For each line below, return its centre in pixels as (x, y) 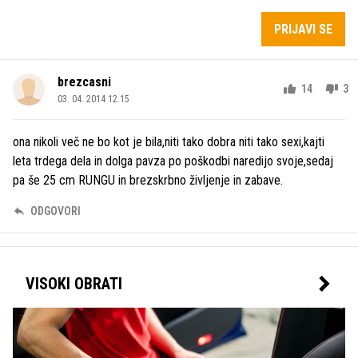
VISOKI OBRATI (74, 283)
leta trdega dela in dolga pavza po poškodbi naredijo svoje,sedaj (173, 161)
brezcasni (84, 82)
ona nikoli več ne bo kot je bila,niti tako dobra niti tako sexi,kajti (169, 141)
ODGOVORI (56, 211)
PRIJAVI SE (303, 29)
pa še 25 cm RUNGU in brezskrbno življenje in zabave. (148, 180)
